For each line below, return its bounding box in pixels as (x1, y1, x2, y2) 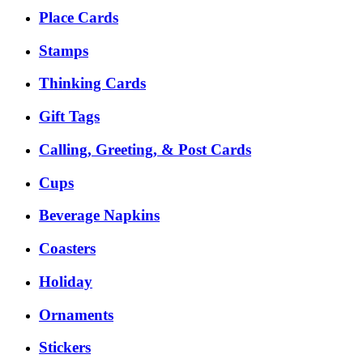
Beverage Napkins (39, 207, 160, 224)
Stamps (39, 41, 88, 59)
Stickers (39, 339, 91, 357)
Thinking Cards (39, 75, 146, 92)
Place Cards (39, 9, 118, 27)
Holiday (39, 272, 92, 290)
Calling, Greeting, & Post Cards (39, 140, 251, 158)
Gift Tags (39, 108, 100, 126)
